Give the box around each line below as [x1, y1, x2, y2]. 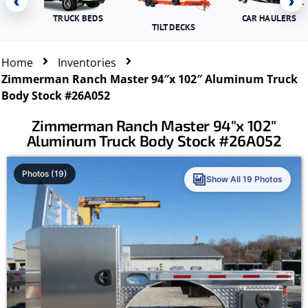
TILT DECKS [151, 21, 196, 34]
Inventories [58, 55, 116, 71]
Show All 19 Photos [206, 174, 283, 185]
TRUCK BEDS [53, 12, 103, 25]
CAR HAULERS [241, 12, 297, 25]
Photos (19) [22, 168, 67, 179]
